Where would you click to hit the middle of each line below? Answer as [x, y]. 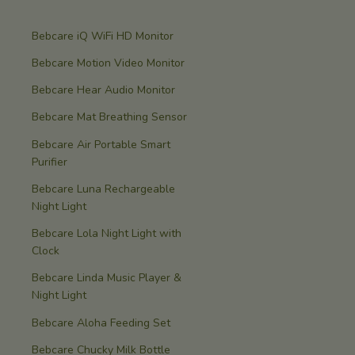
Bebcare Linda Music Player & [107, 278]
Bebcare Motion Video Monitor [108, 63]
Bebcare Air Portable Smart [101, 144]
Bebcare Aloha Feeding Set [101, 323]
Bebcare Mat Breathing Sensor [109, 117]
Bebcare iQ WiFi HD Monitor [103, 36]
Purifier [50, 162]
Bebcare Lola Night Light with [107, 234]
